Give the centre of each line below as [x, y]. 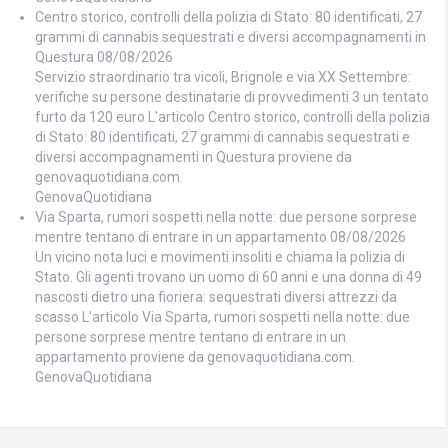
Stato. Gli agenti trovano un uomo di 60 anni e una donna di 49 [228, 277]
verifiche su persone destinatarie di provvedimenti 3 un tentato [232, 97]
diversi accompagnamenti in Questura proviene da [193, 157]
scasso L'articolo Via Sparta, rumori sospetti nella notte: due [222, 317]
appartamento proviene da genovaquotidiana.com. [195, 357]
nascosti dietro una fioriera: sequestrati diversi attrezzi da [216, 297]
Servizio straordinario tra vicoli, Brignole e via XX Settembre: [223, 77]
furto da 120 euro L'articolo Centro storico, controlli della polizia [232, 117]
